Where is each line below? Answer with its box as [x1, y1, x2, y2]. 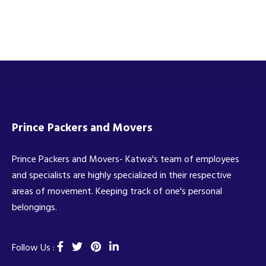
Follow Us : [12, 239, 55, 255]
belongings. [12, 199, 57, 215]
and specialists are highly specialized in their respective [12, 167, 232, 183]
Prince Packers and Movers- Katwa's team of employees [12, 151, 239, 167]
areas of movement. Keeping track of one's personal [12, 183, 222, 199]
